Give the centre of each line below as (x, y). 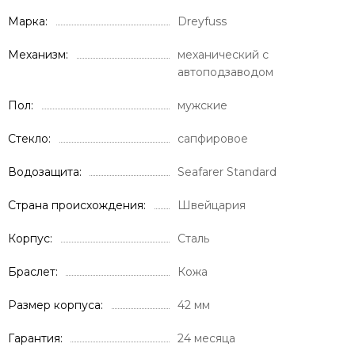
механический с (223, 54)
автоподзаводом (225, 72)
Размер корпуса (54, 305)
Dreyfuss (202, 21)
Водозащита (44, 172)
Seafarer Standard (227, 172)
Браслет (32, 271)
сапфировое (213, 138)
